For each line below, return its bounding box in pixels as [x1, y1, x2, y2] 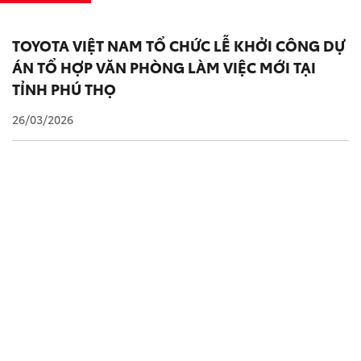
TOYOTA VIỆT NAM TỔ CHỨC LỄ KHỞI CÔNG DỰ [12, 35, 345, 56]
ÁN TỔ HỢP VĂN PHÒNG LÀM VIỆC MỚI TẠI [12, 56, 316, 77]
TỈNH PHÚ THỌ [12, 78, 116, 99]
